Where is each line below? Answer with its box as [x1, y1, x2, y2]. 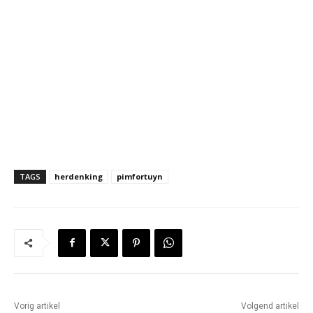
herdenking [54, 170, 103, 182]
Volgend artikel [240, 300, 299, 311]
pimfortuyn [117, 170, 163, 182]
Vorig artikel [14, 300, 60, 311]
